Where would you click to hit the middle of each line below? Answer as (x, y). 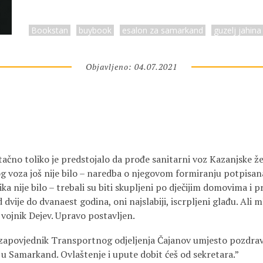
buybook (95, 30)
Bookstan (50, 30)
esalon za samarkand (163, 30)
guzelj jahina (237, 30)
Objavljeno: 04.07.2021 (131, 67)
